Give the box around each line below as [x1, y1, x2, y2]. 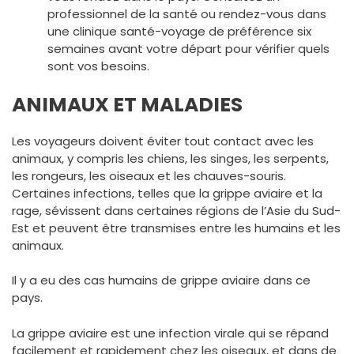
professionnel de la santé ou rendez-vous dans [47, 6, 326, 22]
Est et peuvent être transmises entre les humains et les [12, 219, 341, 236]
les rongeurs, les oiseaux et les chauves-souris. [12, 167, 286, 184]
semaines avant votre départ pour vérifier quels [47, 40, 330, 57]
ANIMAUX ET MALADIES [12, 90, 243, 119]
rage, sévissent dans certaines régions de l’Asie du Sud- [12, 201, 341, 219]
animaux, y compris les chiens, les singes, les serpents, [12, 149, 329, 167]
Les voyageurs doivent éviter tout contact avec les [12, 132, 314, 149]
